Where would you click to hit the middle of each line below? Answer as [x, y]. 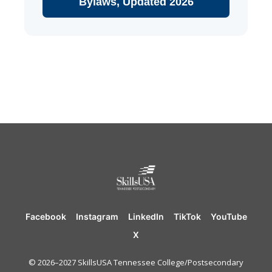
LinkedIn [146, 216]
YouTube [229, 216]
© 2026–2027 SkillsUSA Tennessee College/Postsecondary [136, 262]
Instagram [97, 216]
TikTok [187, 216]
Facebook [46, 216]
